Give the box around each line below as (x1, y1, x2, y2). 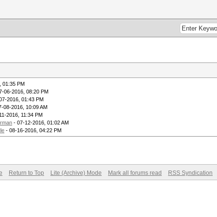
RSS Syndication (168, 170, 213, 176)
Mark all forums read (108, 170, 162, 176)
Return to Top (9, 170, 44, 176)
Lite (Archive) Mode (50, 170, 102, 176)
